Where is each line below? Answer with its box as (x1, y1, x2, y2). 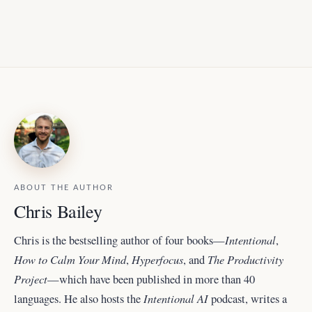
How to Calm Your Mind (14, 251, 126, 267)
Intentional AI (143, 290, 208, 306)
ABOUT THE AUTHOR (14, 183, 114, 192)
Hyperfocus (132, 251, 183, 267)
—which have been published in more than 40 (47, 271, 255, 287)
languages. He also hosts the (14, 290, 143, 306)
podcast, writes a (208, 290, 287, 306)
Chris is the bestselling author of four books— (14, 232, 225, 248)
